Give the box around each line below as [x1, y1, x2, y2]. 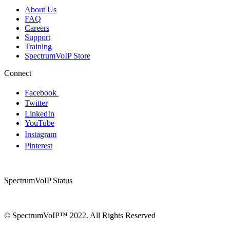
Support [25, 33, 50, 42]
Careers [25, 24, 49, 33]
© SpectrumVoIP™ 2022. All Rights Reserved [4, 211, 156, 220]
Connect [4, 69, 31, 78]
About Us [25, 5, 56, 14]
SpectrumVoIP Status [4, 176, 72, 185]
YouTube [25, 119, 54, 128]
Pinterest [25, 141, 52, 150]
